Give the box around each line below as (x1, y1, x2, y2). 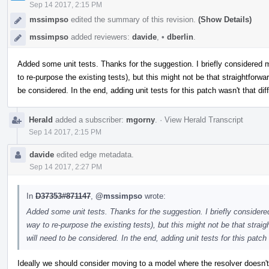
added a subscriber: (53, 115, 126, 124)
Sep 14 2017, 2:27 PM (29, 162, 102, 171)
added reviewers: (68, 32, 132, 41)
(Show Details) (198, 14, 252, 24)
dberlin (165, 32, 193, 41)
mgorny (126, 115, 155, 124)
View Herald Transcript (165, 115, 243, 124)
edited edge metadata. (54, 150, 134, 159)
